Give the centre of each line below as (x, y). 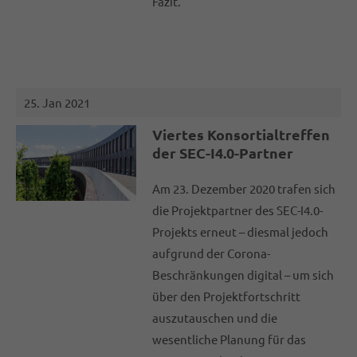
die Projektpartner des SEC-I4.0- (238, 210)
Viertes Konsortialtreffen (241, 135)
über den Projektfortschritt (227, 296)
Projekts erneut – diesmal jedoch (241, 232)
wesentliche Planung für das (229, 339)
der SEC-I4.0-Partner (223, 153)
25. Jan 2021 (57, 103)
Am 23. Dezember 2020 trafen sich (244, 189)
